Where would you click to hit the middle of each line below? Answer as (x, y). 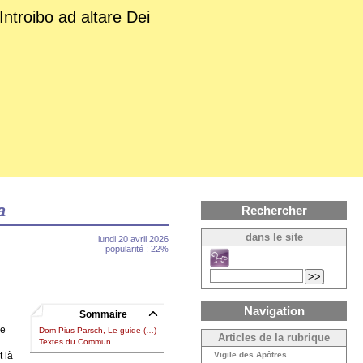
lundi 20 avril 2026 (133, 239)
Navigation (274, 311)
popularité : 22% (137, 249)
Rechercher (274, 210)
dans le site (274, 237)
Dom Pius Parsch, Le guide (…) (98, 331)
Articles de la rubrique (274, 338)
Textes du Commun (75, 342)
